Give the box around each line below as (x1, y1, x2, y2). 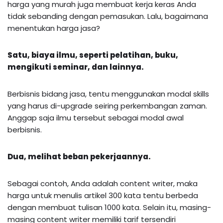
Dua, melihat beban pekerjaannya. (7, 151, 151, 162)
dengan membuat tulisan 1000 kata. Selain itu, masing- (7, 202, 211, 213)
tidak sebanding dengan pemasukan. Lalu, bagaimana (7, 10, 208, 21)
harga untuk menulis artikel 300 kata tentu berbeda (7, 190, 198, 201)
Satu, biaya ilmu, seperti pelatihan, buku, (7, 49, 178, 60)
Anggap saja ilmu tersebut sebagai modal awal (7, 112, 184, 123)
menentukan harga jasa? (7, 22, 100, 33)
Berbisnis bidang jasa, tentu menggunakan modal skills (7, 88, 209, 99)
